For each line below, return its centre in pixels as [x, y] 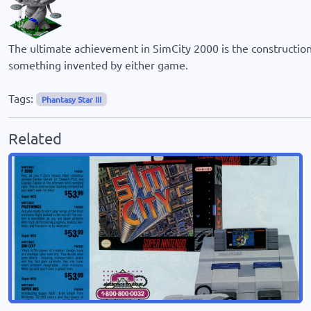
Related [35, 138]
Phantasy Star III [71, 99]
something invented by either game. [98, 65]
